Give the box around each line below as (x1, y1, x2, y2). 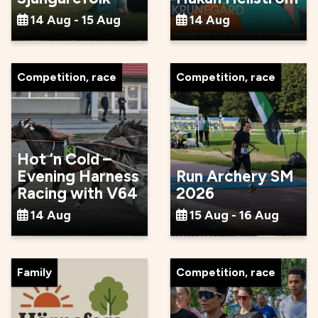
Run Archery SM (176, 166, 294, 186)
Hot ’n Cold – (17, 149, 111, 169)
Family (17, 265, 52, 279)
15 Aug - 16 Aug (190, 207, 279, 222)
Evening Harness (17, 166, 139, 186)
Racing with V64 (17, 183, 138, 203)
